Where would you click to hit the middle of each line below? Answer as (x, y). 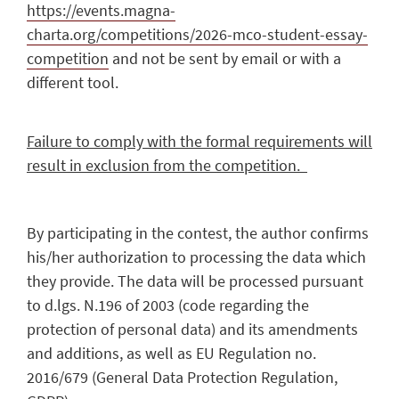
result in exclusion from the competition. (167, 165)
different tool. (73, 83)
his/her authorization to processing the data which (196, 257)
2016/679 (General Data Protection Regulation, (182, 378)
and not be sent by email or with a (225, 59)
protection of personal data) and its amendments (192, 330)
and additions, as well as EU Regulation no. (171, 354)
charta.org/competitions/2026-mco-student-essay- (197, 35)
